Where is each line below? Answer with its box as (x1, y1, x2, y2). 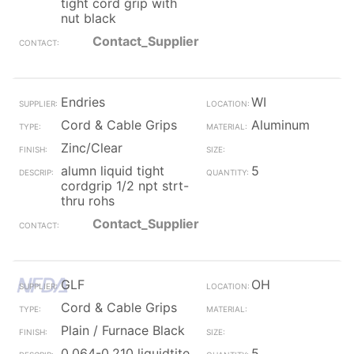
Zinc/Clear (61, 140, 122, 156)
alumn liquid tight (61, 163, 164, 179)
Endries (61, 94, 105, 110)
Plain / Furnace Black (61, 322, 185, 338)
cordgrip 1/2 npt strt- (61, 178, 189, 194)
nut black (61, 10, 116, 26)
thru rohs (61, 193, 115, 209)
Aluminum (250, 117, 310, 133)
